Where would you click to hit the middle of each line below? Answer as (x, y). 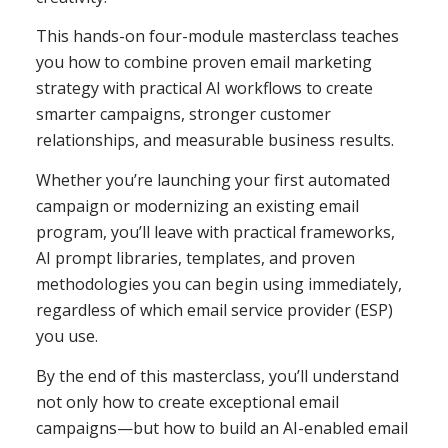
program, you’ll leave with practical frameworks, (215, 231)
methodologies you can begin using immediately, (218, 283)
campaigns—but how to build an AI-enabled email (221, 427)
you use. (66, 335)
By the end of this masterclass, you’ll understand (217, 375)
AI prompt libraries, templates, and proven (195, 257)
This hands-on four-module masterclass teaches (217, 36)
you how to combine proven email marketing (203, 62)
